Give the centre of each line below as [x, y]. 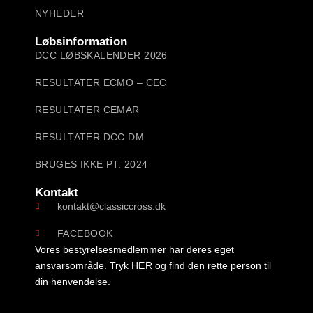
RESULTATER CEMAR [87, 109]
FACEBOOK [85, 233]
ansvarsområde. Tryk [83, 265]
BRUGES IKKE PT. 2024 [92, 164]
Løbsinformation [81, 41]
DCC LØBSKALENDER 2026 [101, 55]
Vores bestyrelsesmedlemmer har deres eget [134, 249]
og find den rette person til [212, 265]
